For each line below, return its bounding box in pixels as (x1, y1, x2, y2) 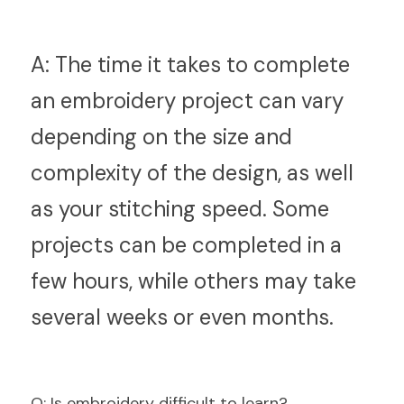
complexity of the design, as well (31, 159, 353, 187)
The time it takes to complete (50, 50, 350, 78)
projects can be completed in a (31, 231, 342, 259)
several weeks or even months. (31, 303, 334, 331)
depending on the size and (31, 123, 292, 151)
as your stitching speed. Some (31, 195, 329, 223)
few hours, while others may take (31, 267, 356, 295)
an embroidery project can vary (31, 87, 344, 115)
